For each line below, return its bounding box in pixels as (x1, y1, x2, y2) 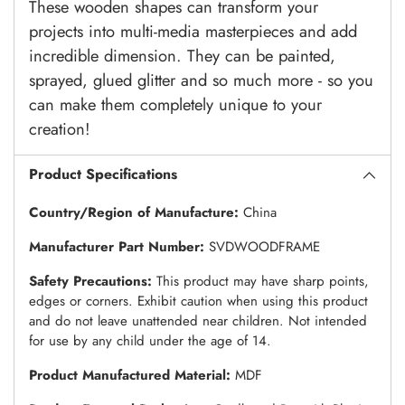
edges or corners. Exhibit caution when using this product (29, 290, 368, 311)
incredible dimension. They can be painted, (29, 43, 335, 69)
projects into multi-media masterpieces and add (29, 19, 357, 44)
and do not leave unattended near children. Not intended (29, 310, 367, 331)
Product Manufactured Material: (29, 364, 235, 385)
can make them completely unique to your (29, 92, 322, 118)
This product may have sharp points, (156, 270, 369, 291)
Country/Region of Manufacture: (29, 202, 243, 222)
